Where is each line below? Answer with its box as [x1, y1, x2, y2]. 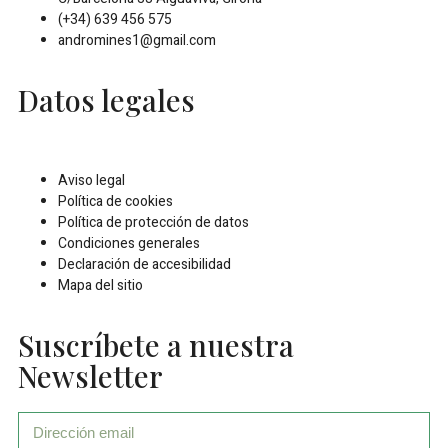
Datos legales [18, 81, 195, 119]
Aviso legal [58, 170, 125, 191]
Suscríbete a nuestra [18, 326, 294, 364]
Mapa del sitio [58, 275, 143, 296]
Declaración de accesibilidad [58, 254, 231, 275]
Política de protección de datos [58, 212, 249, 233]
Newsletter [18, 357, 163, 395]
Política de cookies [58, 191, 173, 212]
